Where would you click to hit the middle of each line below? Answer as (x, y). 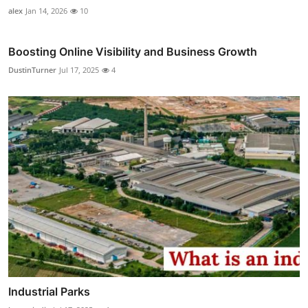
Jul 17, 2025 (79, 70)
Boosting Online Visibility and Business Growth (133, 52)
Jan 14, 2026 (46, 11)
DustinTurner (32, 70)
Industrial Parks (49, 291)
